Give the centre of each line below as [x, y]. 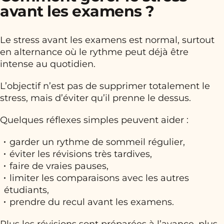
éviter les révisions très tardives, [81, 154]
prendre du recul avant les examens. [92, 202]
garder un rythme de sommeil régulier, [97, 142]
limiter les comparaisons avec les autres [99, 178]
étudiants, [26, 190]
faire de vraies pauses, [59, 166]
